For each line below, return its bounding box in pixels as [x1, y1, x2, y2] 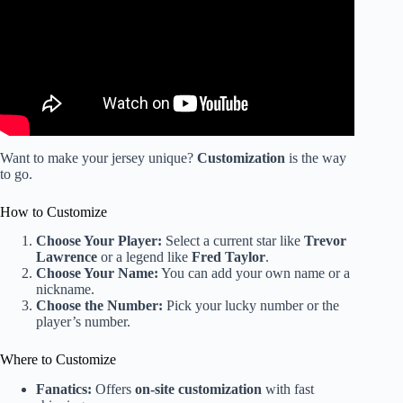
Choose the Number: [36, 298, 163, 314]
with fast [262, 381, 314, 398]
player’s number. [36, 314, 130, 330]
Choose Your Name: [36, 265, 158, 282]
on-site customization [135, 381, 262, 398]
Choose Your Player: [36, 233, 162, 249]
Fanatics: [36, 381, 92, 398]
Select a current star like [162, 233, 304, 249]
